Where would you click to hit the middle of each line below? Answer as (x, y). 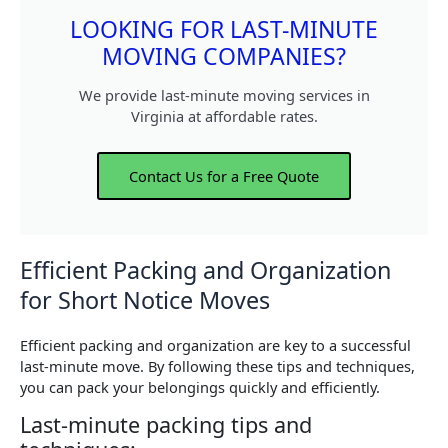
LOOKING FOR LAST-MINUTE (224, 28)
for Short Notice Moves (145, 299)
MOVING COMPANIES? (224, 55)
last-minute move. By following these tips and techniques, (217, 365)
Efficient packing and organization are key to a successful (215, 344)
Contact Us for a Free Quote (224, 175)
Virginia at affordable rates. (224, 115)
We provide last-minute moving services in (224, 94)
